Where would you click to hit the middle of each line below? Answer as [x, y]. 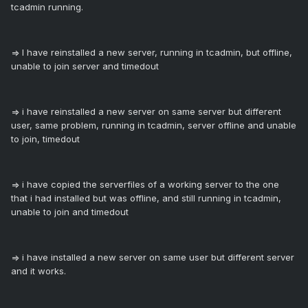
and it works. [38, 271]
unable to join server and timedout [85, 66]
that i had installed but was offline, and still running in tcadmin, [146, 198]
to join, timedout [45, 139]
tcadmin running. [47, 7]
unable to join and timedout [70, 212]
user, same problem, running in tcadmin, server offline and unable [154, 125]
